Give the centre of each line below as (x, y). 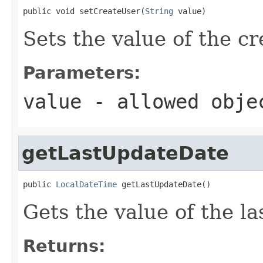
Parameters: (82, 73)
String (159, 11)
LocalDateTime (86, 184)
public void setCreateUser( (84, 11)
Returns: (64, 246)
